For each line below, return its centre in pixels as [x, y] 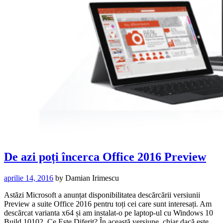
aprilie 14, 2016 [29, 178]
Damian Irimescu [91, 178]
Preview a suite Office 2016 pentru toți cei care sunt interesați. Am [108, 204]
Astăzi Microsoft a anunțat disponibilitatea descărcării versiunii [102, 195]
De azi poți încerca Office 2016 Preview [105, 157]
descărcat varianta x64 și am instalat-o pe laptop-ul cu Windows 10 [109, 213]
